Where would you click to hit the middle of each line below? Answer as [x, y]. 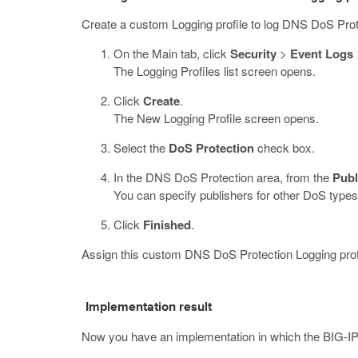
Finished [167, 225]
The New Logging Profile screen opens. [216, 118]
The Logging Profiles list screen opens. [215, 71]
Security [253, 54]
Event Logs [322, 54]
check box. [284, 147]
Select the [141, 147]
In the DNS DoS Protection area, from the [223, 177]
